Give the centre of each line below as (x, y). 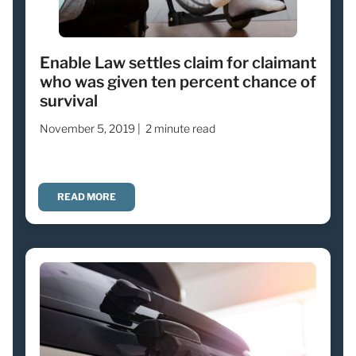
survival (69, 101)
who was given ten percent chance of (178, 81)
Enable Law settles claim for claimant (178, 62)
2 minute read (180, 128)
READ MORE (87, 196)
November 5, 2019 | (90, 128)
